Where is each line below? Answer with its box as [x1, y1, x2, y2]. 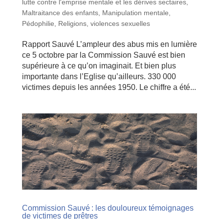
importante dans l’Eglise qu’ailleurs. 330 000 [22, 72, 176, 81]
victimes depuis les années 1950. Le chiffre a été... [22, 83, 196, 92]
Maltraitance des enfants [22, 9, 98, 17]
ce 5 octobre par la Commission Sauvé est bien [22, 51, 185, 60]
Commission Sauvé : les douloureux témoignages [22, 203, 194, 212]
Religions [58, 20, 87, 28]
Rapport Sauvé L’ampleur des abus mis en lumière [22, 40, 197, 49]
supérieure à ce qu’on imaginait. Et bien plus [22, 62, 176, 70]
